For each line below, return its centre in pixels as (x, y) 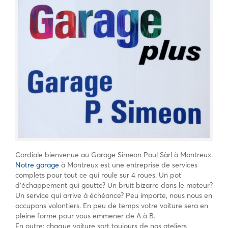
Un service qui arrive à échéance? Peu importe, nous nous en (114, 195)
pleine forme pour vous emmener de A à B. (85, 216)
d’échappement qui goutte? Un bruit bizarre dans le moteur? (114, 185)
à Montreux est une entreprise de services (128, 165)
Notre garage (37, 165)
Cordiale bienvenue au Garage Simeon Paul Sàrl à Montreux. (114, 154)
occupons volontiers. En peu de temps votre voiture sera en (112, 205)
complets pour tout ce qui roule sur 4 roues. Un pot (98, 175)
